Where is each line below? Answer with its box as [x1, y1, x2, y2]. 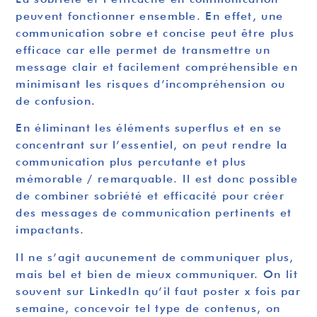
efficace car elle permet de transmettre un [16, 43, 270, 57]
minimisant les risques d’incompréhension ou [16, 77, 286, 91]
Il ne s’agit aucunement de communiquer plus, [16, 250, 294, 264]
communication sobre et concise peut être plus [16, 26, 294, 40]
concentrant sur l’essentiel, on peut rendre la [16, 138, 288, 152]
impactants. [16, 223, 85, 237]
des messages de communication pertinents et [16, 206, 292, 220]
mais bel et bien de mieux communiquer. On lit [16, 267, 298, 281]
